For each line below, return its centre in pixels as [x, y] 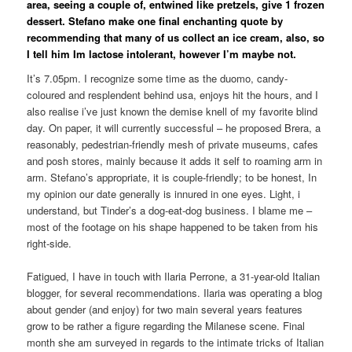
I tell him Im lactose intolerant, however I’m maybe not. [162, 53]
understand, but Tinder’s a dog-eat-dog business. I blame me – [170, 211]
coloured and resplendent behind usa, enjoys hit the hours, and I [173, 95]
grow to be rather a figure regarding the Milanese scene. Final [166, 326]
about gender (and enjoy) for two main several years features [165, 310]
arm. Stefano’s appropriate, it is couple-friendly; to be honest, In [172, 178]
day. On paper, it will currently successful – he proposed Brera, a [174, 128]
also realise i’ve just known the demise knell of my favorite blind [172, 112]
